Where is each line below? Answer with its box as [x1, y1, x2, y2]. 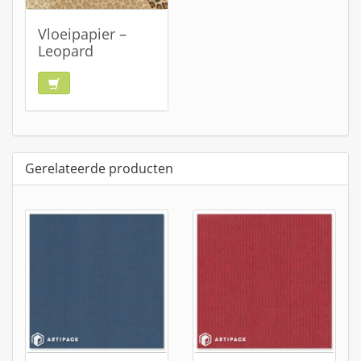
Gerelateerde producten [25, 160, 173, 177]
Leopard [38, 41, 93, 60]
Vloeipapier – [38, 24, 127, 44]
